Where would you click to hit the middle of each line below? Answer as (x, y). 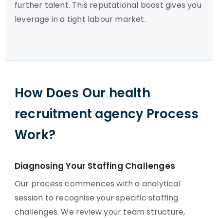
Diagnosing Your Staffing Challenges (95, 166)
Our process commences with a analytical (98, 184)
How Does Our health (82, 93)
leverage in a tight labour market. (80, 19)
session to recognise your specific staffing (97, 198)
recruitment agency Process (107, 114)
